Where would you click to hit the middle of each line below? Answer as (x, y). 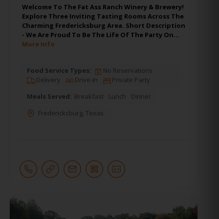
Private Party (130, 80)
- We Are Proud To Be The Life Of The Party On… (101, 35)
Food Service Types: (59, 71)
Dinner (141, 97)
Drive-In (86, 80)
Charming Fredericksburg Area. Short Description (104, 26)
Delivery (48, 80)
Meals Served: (49, 97)
